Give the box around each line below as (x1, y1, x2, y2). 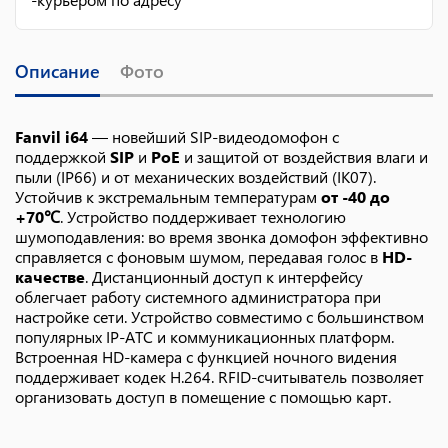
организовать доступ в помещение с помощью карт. (15, 386, 391, 407)
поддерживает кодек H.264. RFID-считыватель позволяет (15, 366, 424, 387)
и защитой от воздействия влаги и (180, 146, 428, 167)
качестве (15, 266, 85, 287)
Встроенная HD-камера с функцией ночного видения (15, 346, 397, 367)
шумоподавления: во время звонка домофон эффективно (15, 226, 428, 247)
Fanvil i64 (15, 126, 88, 147)
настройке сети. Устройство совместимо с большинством (15, 306, 424, 327)
